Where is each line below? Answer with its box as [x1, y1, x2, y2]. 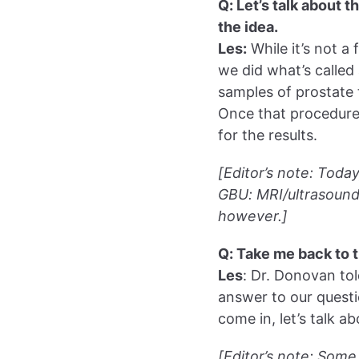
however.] [218, 208, 288, 224]
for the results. [218, 127, 317, 143]
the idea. [218, 18, 278, 35]
